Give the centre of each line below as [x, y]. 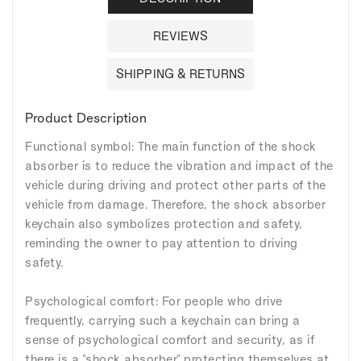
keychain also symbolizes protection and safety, [164, 224]
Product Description [86, 118]
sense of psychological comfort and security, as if [170, 340]
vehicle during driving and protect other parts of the [176, 185]
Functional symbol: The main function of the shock [171, 147]
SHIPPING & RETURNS [180, 74]
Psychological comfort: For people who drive [154, 301]
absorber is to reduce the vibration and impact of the [179, 166]
